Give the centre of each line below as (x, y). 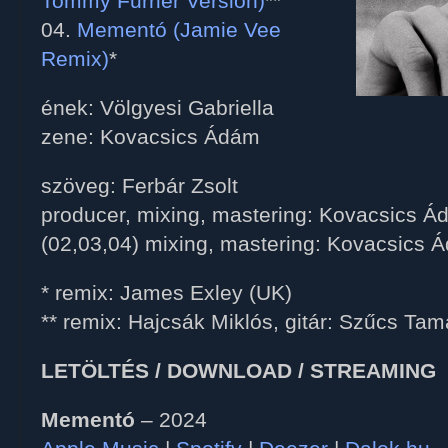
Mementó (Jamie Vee (179, 30)
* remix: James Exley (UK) (166, 293)
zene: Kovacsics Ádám (150, 137)
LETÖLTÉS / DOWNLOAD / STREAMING (238, 371)
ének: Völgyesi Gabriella (157, 108)
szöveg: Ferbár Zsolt (139, 186)
